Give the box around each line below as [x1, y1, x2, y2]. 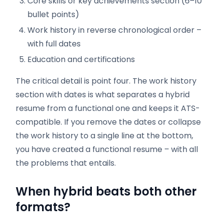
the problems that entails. [16, 157, 116, 169]
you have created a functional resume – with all [16, 144, 198, 155]
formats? [16, 199, 70, 215]
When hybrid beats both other [16, 183, 197, 199]
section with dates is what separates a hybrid [16, 89, 190, 100]
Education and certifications [27, 54, 135, 65]
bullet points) [27, 9, 79, 20]
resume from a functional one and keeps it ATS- [16, 103, 200, 114]
